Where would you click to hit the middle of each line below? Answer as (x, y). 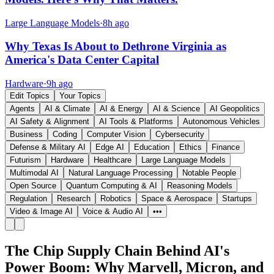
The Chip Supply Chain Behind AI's (117, 251)
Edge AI (110, 147)
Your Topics (80, 96)
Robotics (116, 199)
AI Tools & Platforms (136, 122)
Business (26, 135)
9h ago (60, 84)
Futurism (25, 160)
